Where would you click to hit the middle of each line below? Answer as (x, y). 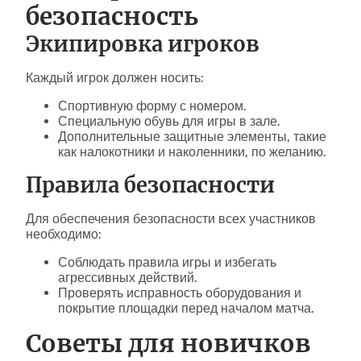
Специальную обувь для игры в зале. (169, 121)
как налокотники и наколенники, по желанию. (192, 151)
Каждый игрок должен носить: (115, 77)
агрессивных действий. (128, 277)
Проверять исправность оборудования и (180, 293)
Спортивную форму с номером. (152, 106)
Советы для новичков (168, 343)
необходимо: (64, 234)
